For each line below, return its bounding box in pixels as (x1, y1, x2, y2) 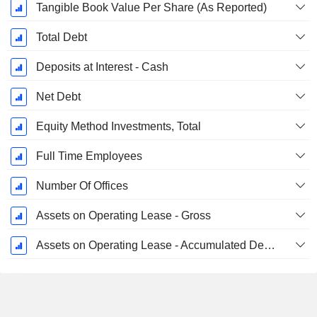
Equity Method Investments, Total (35, 120, 201, 133)
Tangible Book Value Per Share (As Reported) (35, 1, 267, 14)
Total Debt (35, 31, 87, 44)
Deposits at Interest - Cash (35, 61, 168, 74)
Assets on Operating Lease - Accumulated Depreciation (263, 239, 275, 252)
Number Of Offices (35, 180, 128, 192)
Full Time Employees (35, 150, 142, 163)
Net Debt (35, 91, 81, 103)
